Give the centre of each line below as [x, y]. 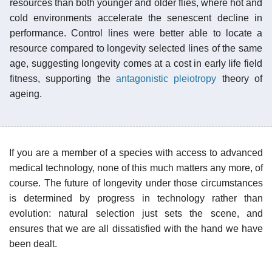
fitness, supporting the [63, 78]
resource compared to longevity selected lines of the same [136, 48]
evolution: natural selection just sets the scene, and [136, 213]
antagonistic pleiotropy [166, 78]
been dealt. [33, 243]
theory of [240, 78]
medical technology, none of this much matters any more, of [136, 168]
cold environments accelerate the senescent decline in [136, 18]
